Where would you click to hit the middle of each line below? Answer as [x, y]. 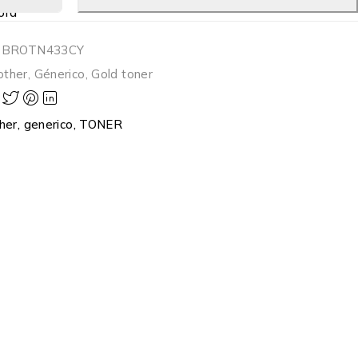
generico [48, 124]
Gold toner [122, 74]
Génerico [60, 74]
